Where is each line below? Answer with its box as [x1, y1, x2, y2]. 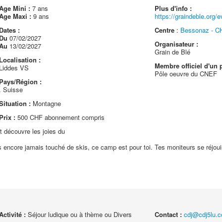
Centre [155, 25, 175, 35]
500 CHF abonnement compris [15, 112, 105, 122]
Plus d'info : [155, 3, 192, 13]
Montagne [30, 99, 61, 108]
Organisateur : [155, 39, 199, 49]
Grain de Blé [155, 47, 191, 56]
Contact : [155, 210, 182, 219]
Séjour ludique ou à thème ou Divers [25, 210, 132, 219]
